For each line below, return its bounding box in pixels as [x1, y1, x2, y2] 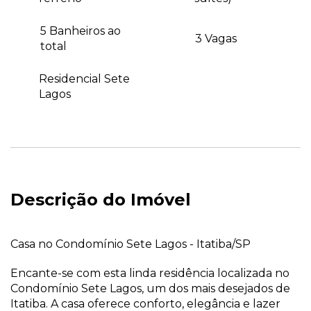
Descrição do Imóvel [10, 189, 191, 210]
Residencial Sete [38, 72, 130, 85]
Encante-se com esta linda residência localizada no [10, 266, 289, 280]
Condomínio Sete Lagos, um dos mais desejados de [10, 281, 290, 295]
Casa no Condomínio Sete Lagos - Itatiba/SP [10, 237, 251, 251]
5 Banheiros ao [40, 24, 121, 37]
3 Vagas [194, 31, 237, 45]
